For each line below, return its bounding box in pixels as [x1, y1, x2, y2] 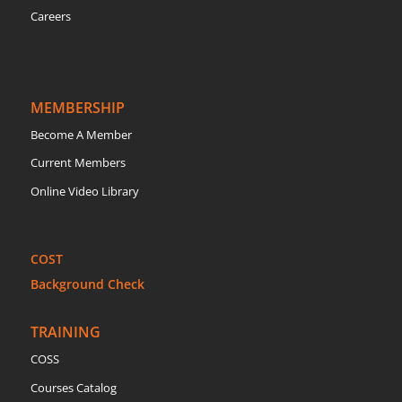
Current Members [30, 154, 126, 170]
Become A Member [30, 126, 132, 143]
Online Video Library [30, 182, 139, 199]
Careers [30, 8, 71, 25]
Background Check [30, 275, 144, 293]
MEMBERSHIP [30, 97, 125, 118]
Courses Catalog [30, 379, 117, 396]
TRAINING [30, 322, 100, 343]
